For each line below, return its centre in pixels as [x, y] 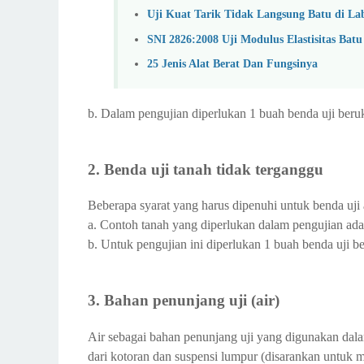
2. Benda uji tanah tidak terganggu [206, 169]
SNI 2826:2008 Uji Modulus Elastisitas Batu [255, 39]
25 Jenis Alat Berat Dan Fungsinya [232, 64]
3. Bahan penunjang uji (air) [184, 300]
